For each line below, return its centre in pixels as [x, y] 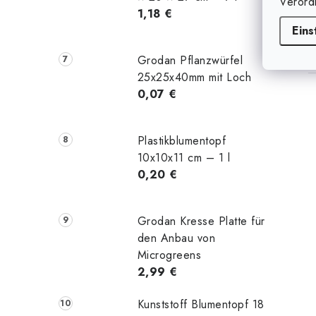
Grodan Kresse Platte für [201, 221]
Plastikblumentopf [182, 140]
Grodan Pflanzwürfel [190, 60]
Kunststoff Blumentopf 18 [201, 304]
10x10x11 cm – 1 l [184, 157]
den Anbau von [176, 238]
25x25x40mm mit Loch [194, 77]
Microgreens [169, 255]
